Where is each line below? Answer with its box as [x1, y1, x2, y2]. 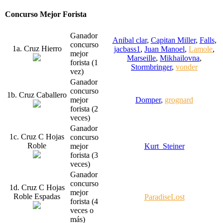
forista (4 [70, 197, 98, 206]
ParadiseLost [144, 192, 185, 201]
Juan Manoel [144, 44, 185, 53]
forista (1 [70, 58, 98, 67]
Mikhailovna [160, 53, 200, 62]
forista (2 [70, 104, 98, 113]
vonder [176, 62, 198, 71]
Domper [135, 95, 161, 104]
